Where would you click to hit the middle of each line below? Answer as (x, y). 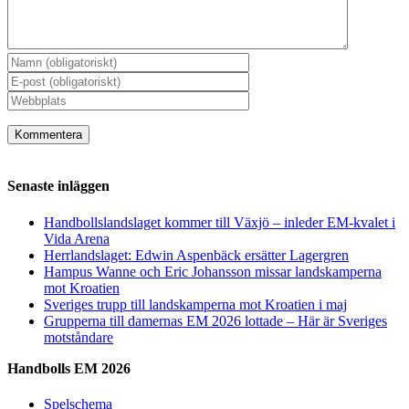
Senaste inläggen (58, 186)
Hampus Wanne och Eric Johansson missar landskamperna (213, 271)
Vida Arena (77, 238)
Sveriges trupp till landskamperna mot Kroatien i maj (195, 304)
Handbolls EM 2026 (69, 368)
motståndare (79, 337)
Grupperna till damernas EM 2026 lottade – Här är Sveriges (215, 320)
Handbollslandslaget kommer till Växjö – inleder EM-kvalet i (220, 222)
